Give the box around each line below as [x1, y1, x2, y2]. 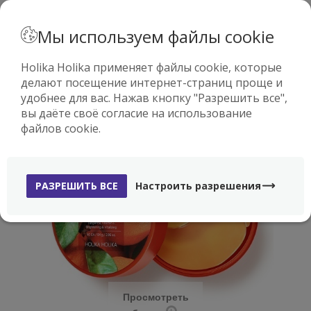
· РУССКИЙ [142, 8, 189, 20]
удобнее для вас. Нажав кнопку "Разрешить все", [21, 90, 287, 106]
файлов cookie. [21, 121, 101, 136]
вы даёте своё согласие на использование [21, 106, 252, 121]
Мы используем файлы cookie [37, 25, 274, 48]
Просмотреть [122, 289, 189, 303]
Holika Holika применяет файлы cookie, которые [21, 60, 282, 75]
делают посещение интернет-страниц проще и [21, 75, 283, 90]
